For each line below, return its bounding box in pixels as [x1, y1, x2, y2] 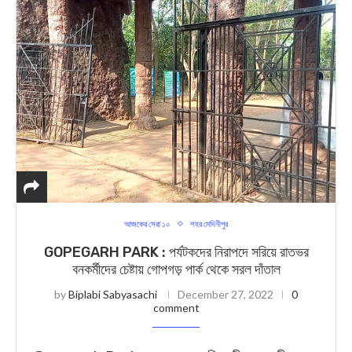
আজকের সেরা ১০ [124, 218, 170, 229]
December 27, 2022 [178, 288, 273, 301]
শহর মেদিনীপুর [190, 218, 228, 229]
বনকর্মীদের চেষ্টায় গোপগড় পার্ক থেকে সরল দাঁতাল [71, 261, 280, 278]
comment [152, 301, 200, 314]
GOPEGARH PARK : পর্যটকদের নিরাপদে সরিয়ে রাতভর [43, 244, 309, 261]
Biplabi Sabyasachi [68, 288, 157, 301]
